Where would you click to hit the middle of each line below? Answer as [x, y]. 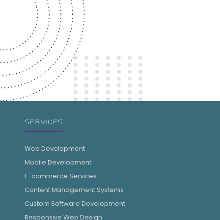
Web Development [55, 148]
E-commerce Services [61, 176]
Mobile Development [58, 162]
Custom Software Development [75, 203]
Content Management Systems [74, 190]
